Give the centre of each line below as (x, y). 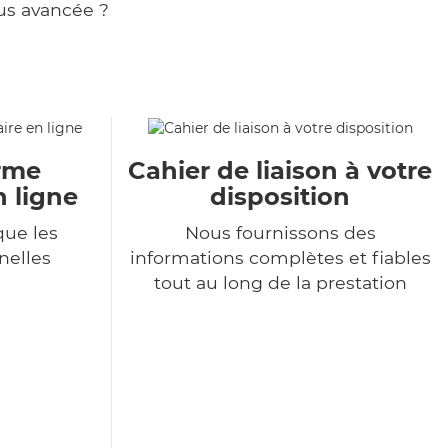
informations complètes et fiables (280, 258)
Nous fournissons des (280, 233)
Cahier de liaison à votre (280, 171)
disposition (280, 197)
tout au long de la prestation (280, 283)
